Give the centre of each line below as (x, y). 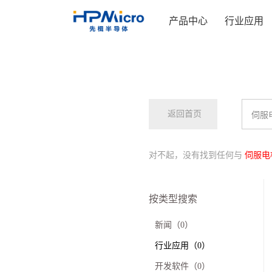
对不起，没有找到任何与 (196, 155)
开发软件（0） (182, 266)
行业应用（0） (182, 246)
